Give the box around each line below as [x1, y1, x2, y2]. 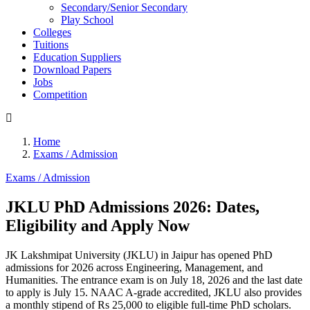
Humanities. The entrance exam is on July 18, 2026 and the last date [6, 273, 302, 286]
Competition [33, 89, 87, 100]
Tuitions [33, 39, 69, 51]
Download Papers [33, 64, 111, 75]
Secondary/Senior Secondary [61, 1, 188, 13]
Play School [61, 14, 113, 26]
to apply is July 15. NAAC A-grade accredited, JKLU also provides [6, 286, 302, 298]
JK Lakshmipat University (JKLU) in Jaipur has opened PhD [6, 248, 273, 261]
